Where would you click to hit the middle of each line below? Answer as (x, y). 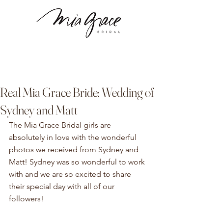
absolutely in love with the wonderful (74, 137)
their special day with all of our (63, 186)
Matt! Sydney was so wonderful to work (78, 162)
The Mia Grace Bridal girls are (61, 125)
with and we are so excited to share (71, 174)
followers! (26, 199)
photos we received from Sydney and (75, 150)
